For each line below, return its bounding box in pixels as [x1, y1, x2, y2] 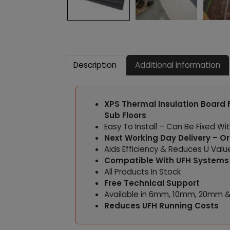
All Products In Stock [104, 166, 181, 177]
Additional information [135, 59, 220, 70]
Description [73, 59, 117, 70]
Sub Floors [104, 109, 147, 121]
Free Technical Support [104, 177, 200, 188]
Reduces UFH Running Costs [104, 200, 219, 211]
